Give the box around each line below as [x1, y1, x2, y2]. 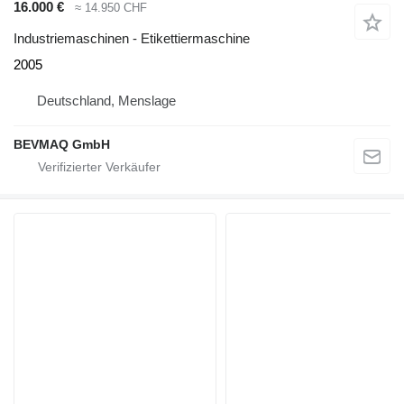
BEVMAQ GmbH [14, 136, 110, 151]
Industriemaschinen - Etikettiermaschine [14, 30, 250, 46]
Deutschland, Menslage [37, 92, 176, 108]
